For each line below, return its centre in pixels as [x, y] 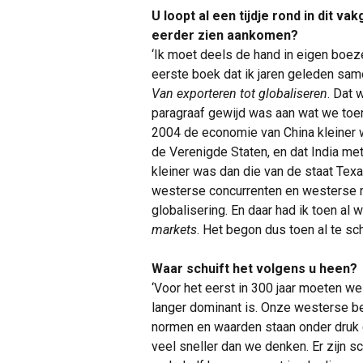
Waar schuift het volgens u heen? [254, 269]
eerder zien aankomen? [225, 35]
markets [174, 230]
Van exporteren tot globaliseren [239, 94]
